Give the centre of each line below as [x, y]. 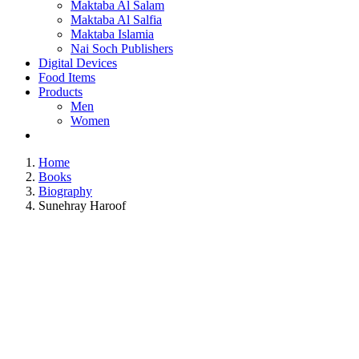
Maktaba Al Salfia [116, 20]
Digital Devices [78, 63]
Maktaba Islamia [112, 34]
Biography [65, 191]
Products [61, 92]
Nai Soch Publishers [122, 48]
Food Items [67, 77]
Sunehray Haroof [82, 206]
